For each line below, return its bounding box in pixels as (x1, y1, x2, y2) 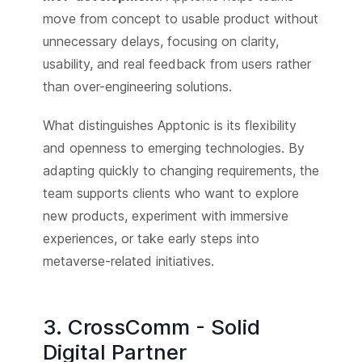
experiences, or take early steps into (42, 229, 259, 246)
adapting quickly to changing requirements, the (42, 162, 319, 179)
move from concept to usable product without (42, 11, 318, 27)
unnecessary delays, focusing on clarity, (42, 33, 279, 50)
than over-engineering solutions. (42, 78, 232, 95)
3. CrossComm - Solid (42, 314, 260, 339)
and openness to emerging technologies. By (42, 139, 305, 156)
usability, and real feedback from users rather (42, 56, 311, 73)
